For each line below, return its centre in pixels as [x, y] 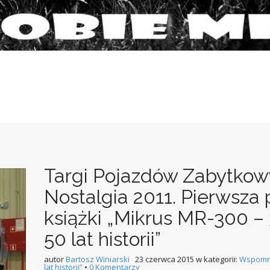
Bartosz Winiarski [98, 259]
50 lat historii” [102, 239]
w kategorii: [217, 259]
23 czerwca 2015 [165, 259]
